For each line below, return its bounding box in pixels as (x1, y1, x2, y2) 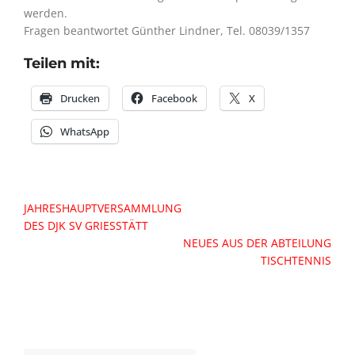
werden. (24, 6, 67, 21)
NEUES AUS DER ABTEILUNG (183, 235, 331, 250)
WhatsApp (60, 124, 109, 139)
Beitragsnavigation (11, 198, 170, 217)
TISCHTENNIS (261, 253, 331, 268)
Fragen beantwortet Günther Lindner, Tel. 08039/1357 (24, 23, 310, 38)
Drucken (60, 91, 100, 105)
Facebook (151, 91, 197, 105)
